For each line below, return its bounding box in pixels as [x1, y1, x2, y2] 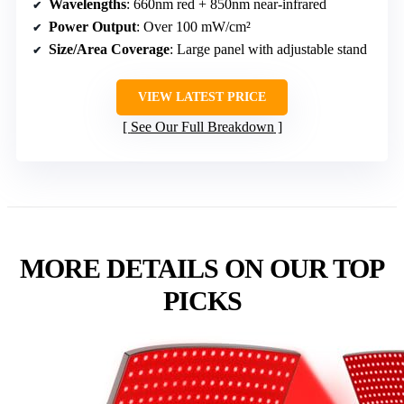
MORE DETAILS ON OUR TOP [20, 253, 384, 284]
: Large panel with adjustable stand [170, 41, 367, 58]
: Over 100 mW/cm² [136, 19, 251, 35]
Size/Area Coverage [49, 41, 170, 58]
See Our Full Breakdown [130, 119, 274, 135]
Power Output [49, 19, 136, 35]
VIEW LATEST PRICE [138, 90, 266, 105]
